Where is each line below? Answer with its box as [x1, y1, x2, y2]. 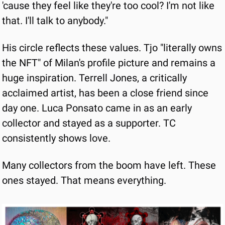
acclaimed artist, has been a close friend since [2, 87, 208, 99]
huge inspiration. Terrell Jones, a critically [2, 72, 187, 84]
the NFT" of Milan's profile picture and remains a [2, 57, 215, 69]
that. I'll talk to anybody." [2, 15, 108, 27]
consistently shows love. [2, 132, 110, 144]
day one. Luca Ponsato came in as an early [2, 102, 192, 114]
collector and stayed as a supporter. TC [2, 117, 176, 129]
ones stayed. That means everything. [2, 174, 166, 186]
